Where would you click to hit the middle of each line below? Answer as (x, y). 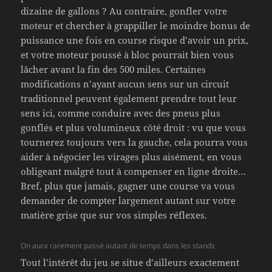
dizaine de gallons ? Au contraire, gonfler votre (124, 11)
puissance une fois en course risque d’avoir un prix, (135, 40)
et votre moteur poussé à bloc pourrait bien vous (127, 55)
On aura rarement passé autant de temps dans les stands (118, 246)
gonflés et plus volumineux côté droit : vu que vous (134, 128)
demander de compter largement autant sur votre (128, 201)
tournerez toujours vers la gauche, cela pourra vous (134, 142)
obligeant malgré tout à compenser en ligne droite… (134, 172)
